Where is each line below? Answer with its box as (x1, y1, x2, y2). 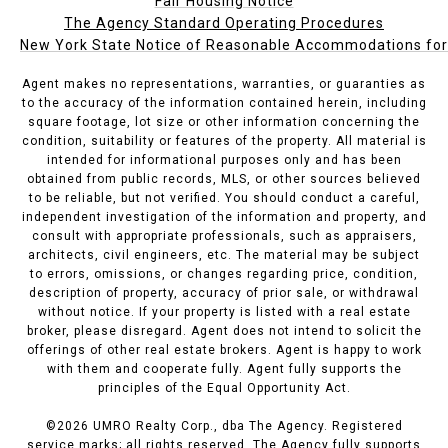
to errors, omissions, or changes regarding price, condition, (30, 267, 418, 282)
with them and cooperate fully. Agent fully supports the (46, 362, 402, 377)
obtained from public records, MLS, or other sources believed (27, 172, 421, 187)
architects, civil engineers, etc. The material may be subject (28, 248, 420, 263)
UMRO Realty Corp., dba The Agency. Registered (88, 419, 403, 434)
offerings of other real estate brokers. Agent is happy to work (26, 343, 422, 358)
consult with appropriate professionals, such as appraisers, (31, 229, 417, 244)
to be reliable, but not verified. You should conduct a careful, (28, 191, 420, 206)
